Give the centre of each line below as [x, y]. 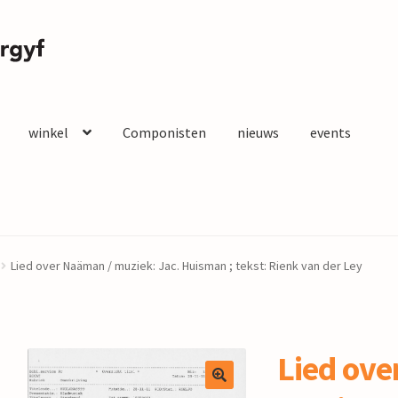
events [330, 133]
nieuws [258, 133]
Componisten [164, 133]
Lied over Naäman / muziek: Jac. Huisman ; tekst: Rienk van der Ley [186, 266]
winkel [48, 133]
